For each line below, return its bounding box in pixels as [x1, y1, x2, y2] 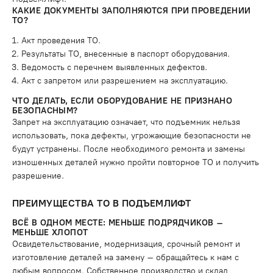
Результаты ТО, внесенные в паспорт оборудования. [21, 49, 232, 59]
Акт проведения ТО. [21, 35, 103, 46]
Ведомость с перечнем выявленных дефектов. [21, 62, 207, 73]
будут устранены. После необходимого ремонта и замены [12, 144, 245, 154]
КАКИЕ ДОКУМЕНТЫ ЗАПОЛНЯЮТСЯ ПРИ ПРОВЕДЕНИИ [12, 5, 251, 16]
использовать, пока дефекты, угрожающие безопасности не [12, 130, 251, 141]
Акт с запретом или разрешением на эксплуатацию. [21, 76, 230, 86]
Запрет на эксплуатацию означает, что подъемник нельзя [12, 117, 240, 127]
